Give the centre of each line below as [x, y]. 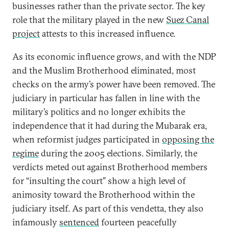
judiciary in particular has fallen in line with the [106, 98]
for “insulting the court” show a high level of [99, 181]
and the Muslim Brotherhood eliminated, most [104, 70]
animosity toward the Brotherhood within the [104, 194]
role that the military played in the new [89, 20]
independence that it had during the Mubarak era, [110, 125]
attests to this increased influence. [109, 33]
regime [26, 153]
